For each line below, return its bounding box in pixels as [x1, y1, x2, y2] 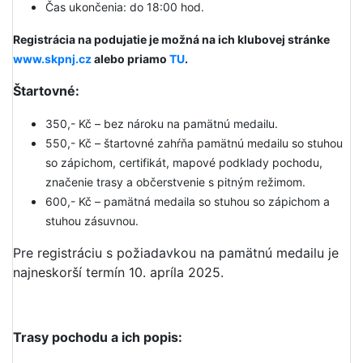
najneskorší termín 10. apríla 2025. [13, 264, 224, 281]
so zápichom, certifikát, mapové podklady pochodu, [45, 156, 322, 170]
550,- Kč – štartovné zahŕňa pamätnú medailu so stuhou [45, 136, 343, 151]
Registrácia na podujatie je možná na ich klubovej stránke [13, 32, 330, 47]
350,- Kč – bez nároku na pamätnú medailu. [45, 117, 278, 131]
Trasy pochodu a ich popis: [13, 329, 182, 346]
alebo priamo [92, 52, 169, 66]
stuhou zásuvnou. [45, 214, 139, 228]
